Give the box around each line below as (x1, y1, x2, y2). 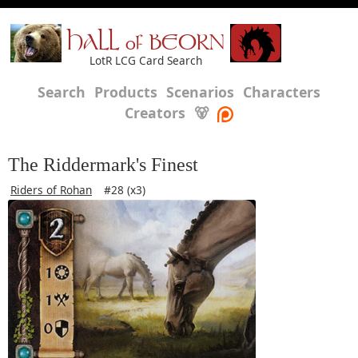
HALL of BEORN (67, 34, 225, 55)
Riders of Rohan (10, 182, 92, 197)
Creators (125, 103, 185, 122)
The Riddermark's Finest (8, 154, 198, 175)
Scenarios (166, 82, 234, 101)
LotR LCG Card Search (89, 53, 202, 68)
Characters (243, 82, 320, 101)
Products (94, 82, 157, 101)
